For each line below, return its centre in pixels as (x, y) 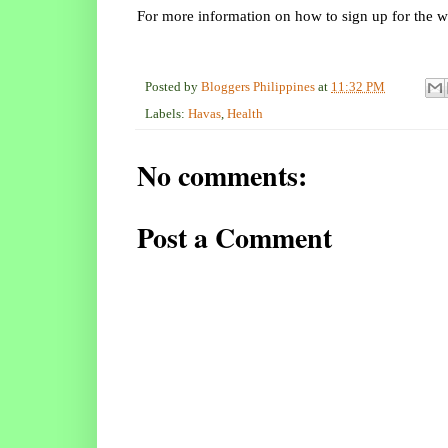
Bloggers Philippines (258, 86)
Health (245, 114)
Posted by (173, 86)
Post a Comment (234, 238)
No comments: (222, 176)
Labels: (166, 114)
